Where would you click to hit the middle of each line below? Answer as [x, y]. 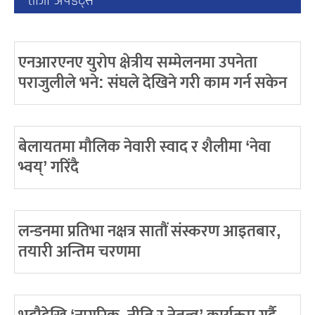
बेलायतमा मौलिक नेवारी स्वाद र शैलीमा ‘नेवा [144, 147]
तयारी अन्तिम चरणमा [79, 251]
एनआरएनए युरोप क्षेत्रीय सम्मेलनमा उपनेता [138, 62]
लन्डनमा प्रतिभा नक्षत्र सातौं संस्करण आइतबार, [149, 231]
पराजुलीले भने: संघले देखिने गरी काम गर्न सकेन [153, 83]
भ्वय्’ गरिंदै [49, 167]
